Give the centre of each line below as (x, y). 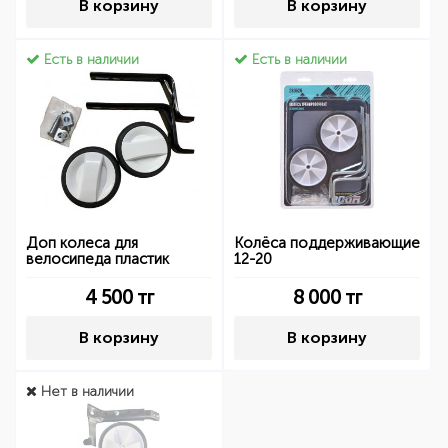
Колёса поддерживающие (327, 243)
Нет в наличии (85, 391)
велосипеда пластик (97, 259)
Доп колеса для (82, 243)
